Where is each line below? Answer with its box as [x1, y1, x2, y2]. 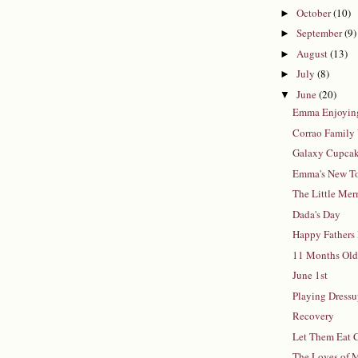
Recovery [292, 308, 335, 324]
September [296, 26, 344, 41]
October [296, 5, 333, 20]
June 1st [292, 268, 328, 283]
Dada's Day [292, 206, 341, 221]
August [296, 46, 330, 61]
